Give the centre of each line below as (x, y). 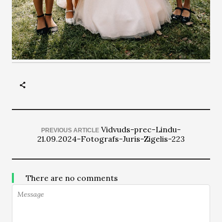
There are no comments (72, 178)
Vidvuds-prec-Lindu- (141, 129)
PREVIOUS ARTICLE (70, 130)
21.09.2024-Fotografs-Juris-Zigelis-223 (111, 139)
